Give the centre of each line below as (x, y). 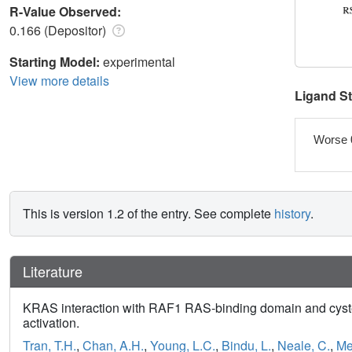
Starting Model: (56, 61)
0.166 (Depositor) (59, 30)
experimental (139, 61)
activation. (51, 323)
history (292, 214)
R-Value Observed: (67, 11)
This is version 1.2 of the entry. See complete (148, 214)
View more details (59, 80)
